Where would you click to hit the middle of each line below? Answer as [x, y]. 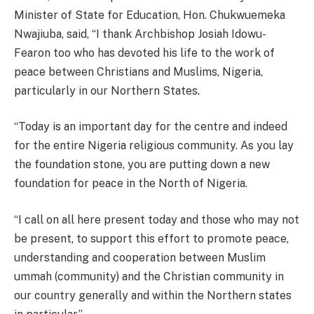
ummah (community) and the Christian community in [149, 276]
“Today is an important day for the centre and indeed [151, 127]
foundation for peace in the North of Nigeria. [131, 184]
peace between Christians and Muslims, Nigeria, [138, 71]
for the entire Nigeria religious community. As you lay [154, 146]
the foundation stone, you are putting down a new [142, 165]
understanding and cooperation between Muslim [140, 257]
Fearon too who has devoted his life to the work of [144, 53]
